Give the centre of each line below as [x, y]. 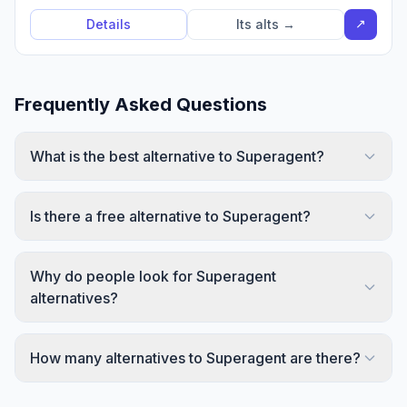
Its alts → [266, 24]
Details [109, 24]
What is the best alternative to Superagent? [177, 156]
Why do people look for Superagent [153, 276]
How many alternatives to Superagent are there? [195, 358]
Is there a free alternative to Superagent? [170, 216]
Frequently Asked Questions [141, 104]
